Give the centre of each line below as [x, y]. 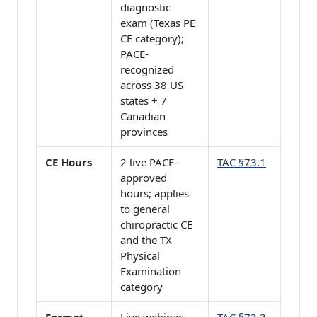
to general [145, 209]
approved [144, 178]
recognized [147, 70]
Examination [151, 271]
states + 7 [144, 101]
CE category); [152, 39]
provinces [144, 132]
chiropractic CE [156, 225]
